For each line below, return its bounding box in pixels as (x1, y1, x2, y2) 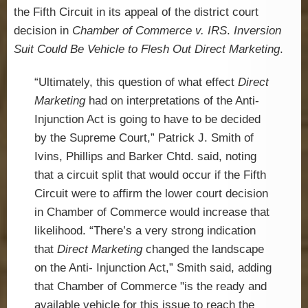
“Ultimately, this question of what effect (34, 76, 234, 89)
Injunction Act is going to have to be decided (34, 113, 261, 126)
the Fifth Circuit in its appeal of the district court (14, 5, 258, 19)
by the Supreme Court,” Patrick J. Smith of (34, 131, 254, 145)
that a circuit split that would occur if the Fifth (34, 168, 266, 182)
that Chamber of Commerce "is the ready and (34, 280, 267, 294)
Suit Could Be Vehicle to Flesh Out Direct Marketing (14, 43, 280, 56)
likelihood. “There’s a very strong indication (34, 224, 256, 238)
